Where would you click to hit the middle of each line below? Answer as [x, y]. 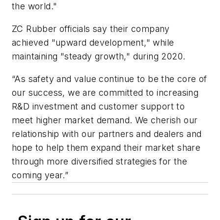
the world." [35, 6]
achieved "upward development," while [93, 42]
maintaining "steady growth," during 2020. [99, 56]
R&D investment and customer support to [98, 106]
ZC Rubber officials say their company [91, 28]
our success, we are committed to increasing [105, 92]
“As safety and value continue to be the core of [110, 79]
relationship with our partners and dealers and [107, 134]
